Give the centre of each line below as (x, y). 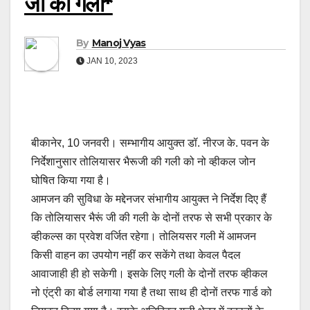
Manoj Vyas (119, 43)
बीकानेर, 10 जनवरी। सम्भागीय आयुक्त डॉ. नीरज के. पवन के (150, 143)
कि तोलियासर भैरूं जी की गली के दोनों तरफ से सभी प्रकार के (152, 218)
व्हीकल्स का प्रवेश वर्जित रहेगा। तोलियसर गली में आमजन (144, 237)
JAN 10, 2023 (111, 61)
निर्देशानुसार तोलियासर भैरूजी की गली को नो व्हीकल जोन (143, 162)
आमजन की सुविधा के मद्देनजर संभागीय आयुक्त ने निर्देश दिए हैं (149, 199)
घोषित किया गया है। (71, 181)
